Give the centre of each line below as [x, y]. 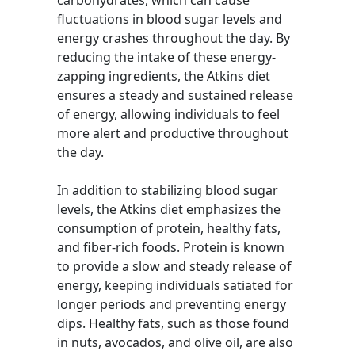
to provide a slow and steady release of [174, 266]
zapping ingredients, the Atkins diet [164, 76]
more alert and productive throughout [173, 133]
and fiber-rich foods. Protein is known [171, 247]
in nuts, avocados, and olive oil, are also [175, 342]
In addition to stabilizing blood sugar [168, 190]
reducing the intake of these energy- [166, 57]
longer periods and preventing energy [172, 304]
